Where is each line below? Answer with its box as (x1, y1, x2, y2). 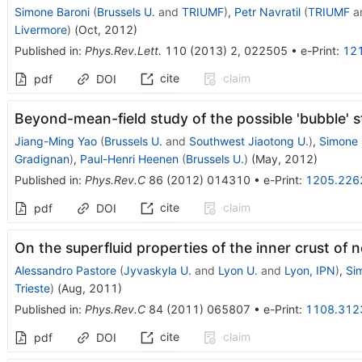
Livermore (14, 22, 67, 36)
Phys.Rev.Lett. (84, 43, 162, 57)
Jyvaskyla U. (123, 263, 192, 277)
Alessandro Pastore (14, 263, 116, 277)
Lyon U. (217, 263, 258, 277)
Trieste (14, 280, 50, 295)
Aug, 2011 (61, 280, 118, 295)
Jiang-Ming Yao (14, 133, 97, 148)
